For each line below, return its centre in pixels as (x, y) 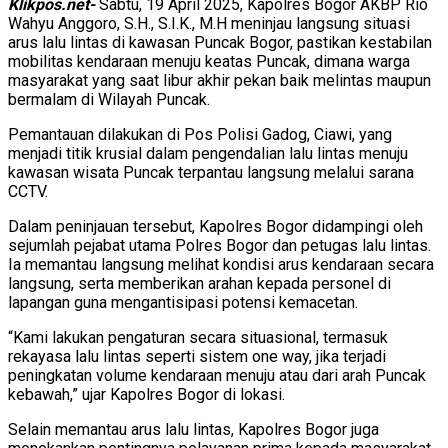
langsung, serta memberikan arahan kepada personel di (199, 283)
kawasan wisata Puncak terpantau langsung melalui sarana (211, 172)
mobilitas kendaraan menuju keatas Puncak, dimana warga (209, 61)
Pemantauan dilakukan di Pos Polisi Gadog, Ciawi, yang (200, 134)
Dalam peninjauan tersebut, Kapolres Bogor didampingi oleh (215, 226)
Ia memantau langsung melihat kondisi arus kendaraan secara (221, 264)
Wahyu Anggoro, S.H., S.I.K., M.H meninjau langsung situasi (209, 23)
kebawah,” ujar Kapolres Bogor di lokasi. (146, 394)
